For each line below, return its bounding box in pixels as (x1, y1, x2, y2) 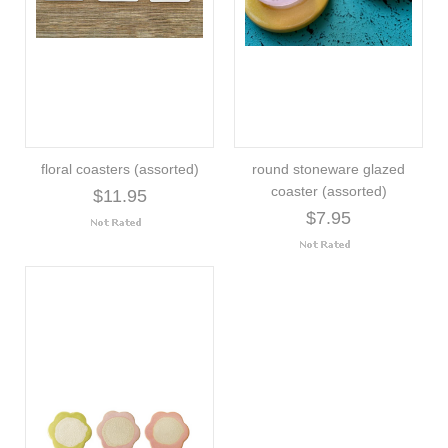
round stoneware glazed (252, 160, 405, 177)
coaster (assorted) (270, 182, 387, 199)
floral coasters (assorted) (40, 160, 199, 177)
